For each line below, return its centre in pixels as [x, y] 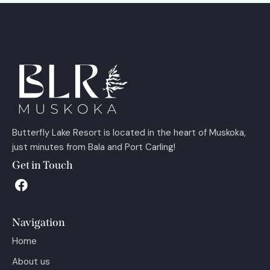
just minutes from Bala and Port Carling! [94, 147]
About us [31, 261]
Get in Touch [42, 165]
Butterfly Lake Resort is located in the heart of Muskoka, [129, 132]
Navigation [39, 222]
